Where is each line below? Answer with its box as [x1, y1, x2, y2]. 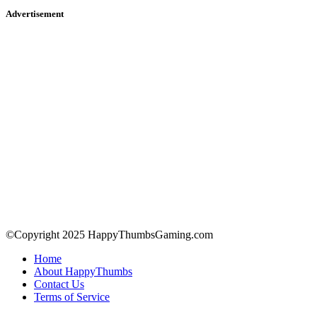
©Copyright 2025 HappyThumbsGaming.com [6, 228, 213, 241]
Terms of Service [34, 290, 110, 303]
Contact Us [34, 277, 84, 290]
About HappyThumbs [34, 265, 132, 277]
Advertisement [6, 8, 64, 19]
